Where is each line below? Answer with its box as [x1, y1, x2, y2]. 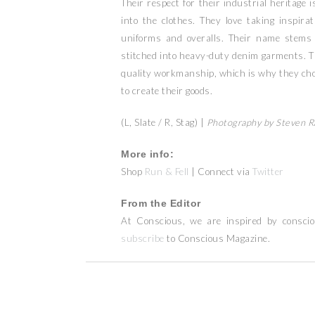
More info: [121, 149, 174, 160]
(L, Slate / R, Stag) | [121, 117, 207, 129]
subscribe [121, 233, 165, 245]
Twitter [252, 166, 284, 178]
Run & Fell [144, 166, 189, 178]
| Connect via [188, 166, 252, 178]
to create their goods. [121, 85, 212, 97]
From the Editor [121, 198, 201, 210]
